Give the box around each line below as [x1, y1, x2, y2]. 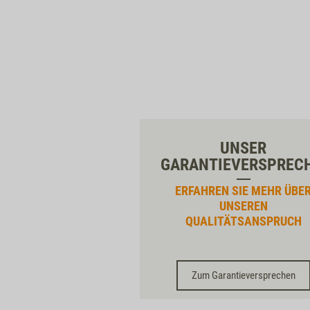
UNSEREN [219, 199, 268, 213]
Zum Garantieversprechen [191, 269, 295, 282]
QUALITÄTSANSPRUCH [185, 214, 302, 228]
